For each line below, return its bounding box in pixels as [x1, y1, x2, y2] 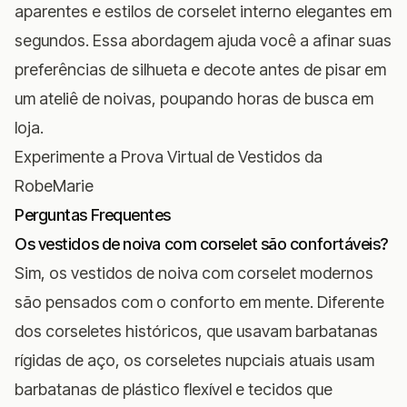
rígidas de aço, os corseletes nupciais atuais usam [15, 350, 374, 370]
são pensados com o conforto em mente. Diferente [15, 292, 384, 312]
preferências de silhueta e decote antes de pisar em [15, 59, 386, 79]
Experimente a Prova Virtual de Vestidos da [15, 146, 323, 166]
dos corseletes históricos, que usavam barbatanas [15, 321, 378, 341]
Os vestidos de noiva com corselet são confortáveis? [15, 233, 389, 253]
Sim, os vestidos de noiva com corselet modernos [15, 263, 373, 283]
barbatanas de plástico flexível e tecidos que [15, 379, 333, 399]
